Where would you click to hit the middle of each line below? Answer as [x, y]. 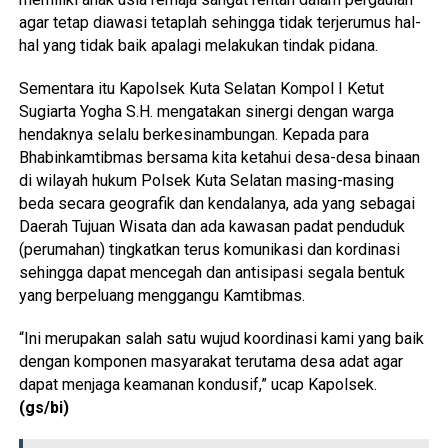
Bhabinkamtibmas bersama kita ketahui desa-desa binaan [219, 157]
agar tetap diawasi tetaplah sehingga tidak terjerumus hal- [219, 22]
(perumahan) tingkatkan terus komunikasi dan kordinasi [209, 249]
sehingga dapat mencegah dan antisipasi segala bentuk [211, 272]
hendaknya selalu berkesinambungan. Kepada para [193, 134]
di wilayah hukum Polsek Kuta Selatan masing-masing [206, 180]
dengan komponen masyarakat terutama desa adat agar [210, 361]
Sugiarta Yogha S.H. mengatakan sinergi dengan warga [206, 111]
